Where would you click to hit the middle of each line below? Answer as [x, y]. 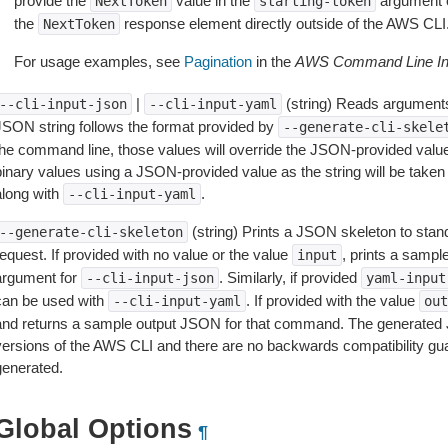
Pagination [217, 61]
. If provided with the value [332, 300]
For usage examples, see [98, 61]
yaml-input [405, 278]
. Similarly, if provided [289, 277]
